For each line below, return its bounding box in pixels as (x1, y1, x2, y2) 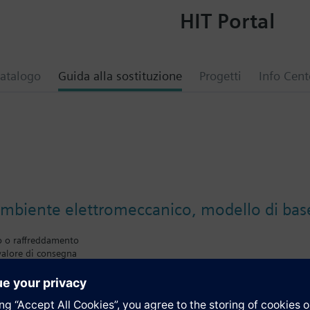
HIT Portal (179, 8, 275, 33)
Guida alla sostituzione (58, 69, 182, 83)
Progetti (199, 69, 241, 83)
